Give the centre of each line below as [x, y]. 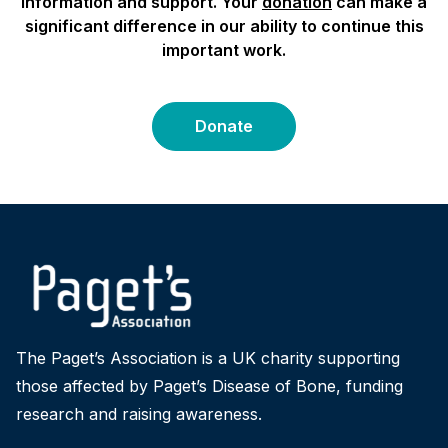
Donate [224, 126]
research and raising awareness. [139, 413]
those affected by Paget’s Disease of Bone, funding [209, 385]
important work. [224, 50]
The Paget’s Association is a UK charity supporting [208, 357]
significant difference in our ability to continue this [224, 26]
